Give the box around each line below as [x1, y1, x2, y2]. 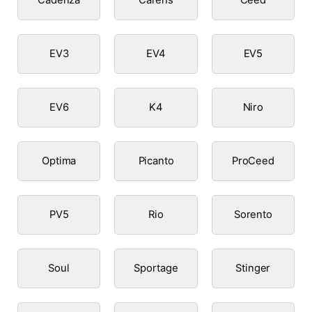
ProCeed [231, 154, 274, 167]
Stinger [235, 261, 271, 274]
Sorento [233, 208, 272, 221]
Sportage [134, 261, 178, 274]
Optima [42, 154, 77, 167]
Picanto [138, 154, 174, 167]
